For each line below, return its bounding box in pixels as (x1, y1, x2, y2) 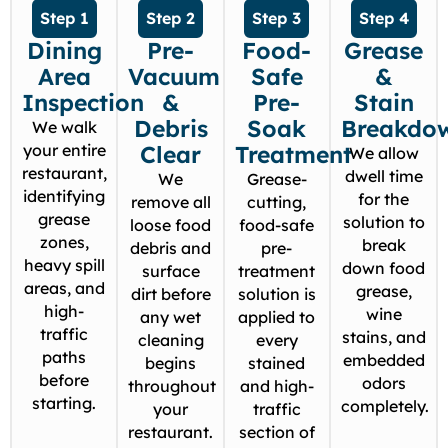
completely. (341, 396, 430, 417)
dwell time (344, 166, 423, 187)
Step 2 (146, 8, 196, 29)
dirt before (130, 284, 211, 305)
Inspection (22, 88, 144, 118)
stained (248, 353, 306, 374)
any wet (140, 307, 202, 328)
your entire (22, 140, 106, 161)
